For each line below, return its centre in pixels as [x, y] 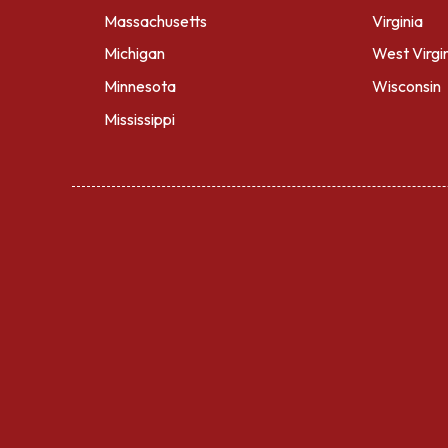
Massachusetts [155, 20]
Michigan [134, 53]
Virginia [397, 20]
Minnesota [140, 86]
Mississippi [139, 119]
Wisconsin [406, 86]
